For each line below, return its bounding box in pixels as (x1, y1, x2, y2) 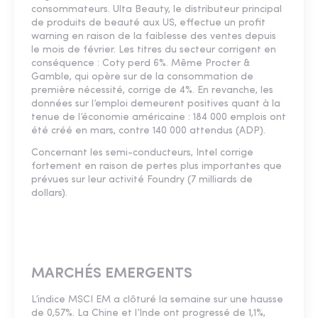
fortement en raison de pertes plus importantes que (31, 161, 282, 172)
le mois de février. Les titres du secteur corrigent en (31, 45, 276, 56)
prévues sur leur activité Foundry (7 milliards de (31, 175, 253, 186)
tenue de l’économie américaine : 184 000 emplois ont (31, 112, 286, 124)
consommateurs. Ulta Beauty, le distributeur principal (31, 4, 282, 16)
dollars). (31, 188, 67, 199)
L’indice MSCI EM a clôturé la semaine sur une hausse (31, 295, 283, 306)
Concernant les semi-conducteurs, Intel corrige (31, 148, 253, 159)
